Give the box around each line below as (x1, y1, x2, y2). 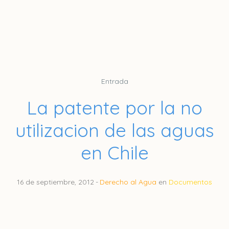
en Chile (80, 141, 149, 164)
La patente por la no (27, 96, 202, 119)
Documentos (169, 177, 212, 187)
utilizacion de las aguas (15, 118, 214, 142)
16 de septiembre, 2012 (17, 177, 94, 187)
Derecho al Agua (100, 177, 156, 187)
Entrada (101, 76, 128, 86)
